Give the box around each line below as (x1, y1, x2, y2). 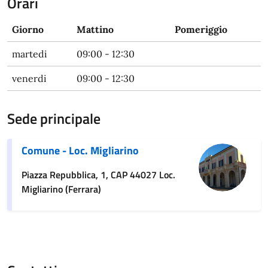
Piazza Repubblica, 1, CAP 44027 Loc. (22, 167, 175, 182)
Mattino (77, 23, 114, 35)
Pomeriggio (175, 23, 227, 35)
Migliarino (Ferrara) (22, 182, 101, 196)
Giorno (12, 23, 44, 35)
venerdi (12, 72, 47, 84)
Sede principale (7, 108, 100, 129)
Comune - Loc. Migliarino (22, 142, 139, 159)
